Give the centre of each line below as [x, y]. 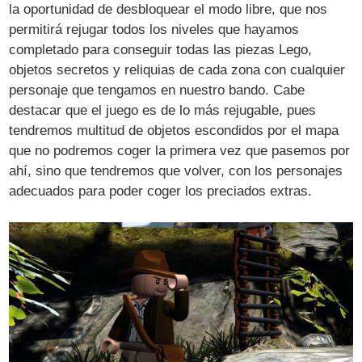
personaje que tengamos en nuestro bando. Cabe [157, 90]
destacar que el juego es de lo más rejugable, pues [163, 111]
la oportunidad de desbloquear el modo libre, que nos [168, 10]
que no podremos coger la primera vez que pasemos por [180, 151]
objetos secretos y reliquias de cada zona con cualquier [177, 70]
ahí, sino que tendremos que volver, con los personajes [176, 171]
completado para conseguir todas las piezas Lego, [161, 50]
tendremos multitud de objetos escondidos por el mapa [174, 131]
